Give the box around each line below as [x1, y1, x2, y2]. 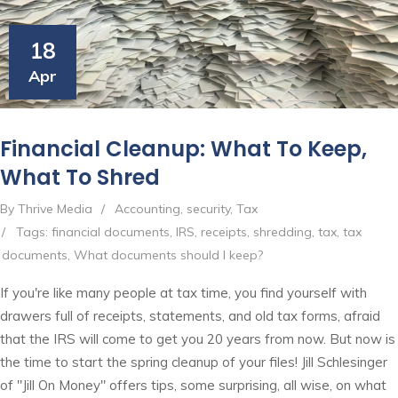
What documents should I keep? [74, 247, 263, 264]
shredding [253, 224, 312, 241]
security [187, 201, 230, 218]
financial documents [52, 224, 170, 241]
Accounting [115, 201, 180, 218]
